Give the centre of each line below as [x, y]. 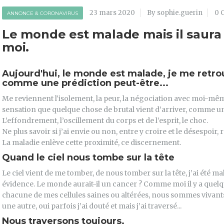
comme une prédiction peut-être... [85, 83]
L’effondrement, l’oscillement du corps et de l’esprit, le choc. [105, 121]
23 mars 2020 [112, 13]
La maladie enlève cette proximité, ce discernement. [91, 143]
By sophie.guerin [175, 13]
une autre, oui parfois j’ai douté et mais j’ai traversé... [92, 206]
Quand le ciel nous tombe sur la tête [88, 158]
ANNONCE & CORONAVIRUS [42, 13]
